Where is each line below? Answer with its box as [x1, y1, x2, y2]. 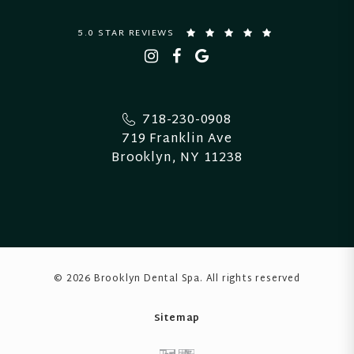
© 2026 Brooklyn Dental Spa [54, 269, 200, 288]
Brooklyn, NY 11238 [111, 146, 243, 170]
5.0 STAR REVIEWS [77, 25, 174, 42]
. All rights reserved [200, 269, 300, 288]
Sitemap [153, 309, 201, 327]
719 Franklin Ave [122, 127, 232, 151]
